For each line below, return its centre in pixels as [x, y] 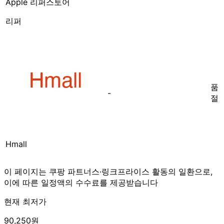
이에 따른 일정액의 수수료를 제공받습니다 [81, 182]
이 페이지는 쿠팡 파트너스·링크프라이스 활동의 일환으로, [108, 171]
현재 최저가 [25, 201]
